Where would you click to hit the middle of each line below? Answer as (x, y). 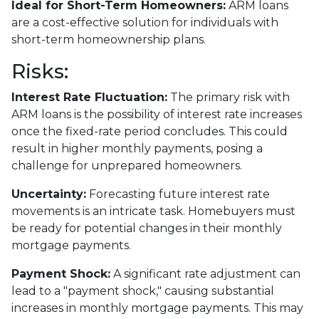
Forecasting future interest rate (178, 194)
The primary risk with (229, 97)
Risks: (40, 71)
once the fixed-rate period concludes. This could (150, 131)
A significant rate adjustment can (205, 273)
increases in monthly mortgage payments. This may (157, 308)
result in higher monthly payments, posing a (137, 148)
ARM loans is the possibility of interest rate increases (157, 114)
